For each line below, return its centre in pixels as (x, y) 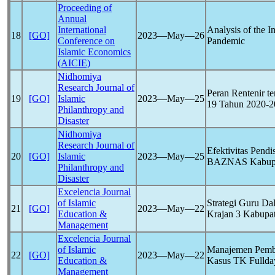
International (82, 30)
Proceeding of (85, 8)
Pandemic (226, 41)
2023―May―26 (171, 35)
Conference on (86, 41)
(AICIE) (74, 63)
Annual (72, 19)
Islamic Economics (94, 52)
